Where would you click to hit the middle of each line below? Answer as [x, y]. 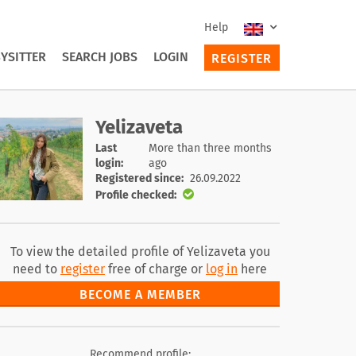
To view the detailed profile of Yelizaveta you [140, 252]
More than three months [210, 148]
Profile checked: [136, 195]
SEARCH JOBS [99, 56]
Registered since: [139, 178]
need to [37, 269]
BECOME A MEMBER [140, 294]
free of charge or [155, 269]
